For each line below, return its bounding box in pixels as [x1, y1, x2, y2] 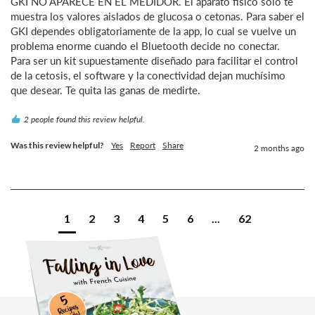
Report [130, 139, 155, 150]
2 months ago [254, 142, 304, 153]
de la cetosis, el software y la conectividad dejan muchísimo [11, 68, 285, 82]
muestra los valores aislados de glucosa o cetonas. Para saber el [11, 9, 304, 22]
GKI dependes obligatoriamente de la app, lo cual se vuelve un [11, 24, 296, 37]
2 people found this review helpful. [24, 113, 145, 124]
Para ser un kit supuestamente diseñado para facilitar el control [11, 53, 298, 67]
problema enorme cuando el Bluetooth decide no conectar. [11, 39, 280, 52]
